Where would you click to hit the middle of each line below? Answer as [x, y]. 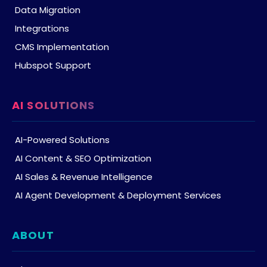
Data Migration [48, 10]
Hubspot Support [53, 65]
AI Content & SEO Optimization [83, 158]
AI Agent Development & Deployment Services [118, 195]
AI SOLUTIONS [54, 105]
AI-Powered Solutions [62, 139]
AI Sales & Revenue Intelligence [84, 176]
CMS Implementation [62, 46]
